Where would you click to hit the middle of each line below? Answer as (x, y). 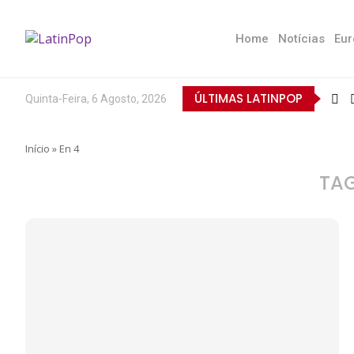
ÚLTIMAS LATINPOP (249, 98)
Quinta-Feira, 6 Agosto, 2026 (96, 99)
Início (38, 149)
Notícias (301, 39)
